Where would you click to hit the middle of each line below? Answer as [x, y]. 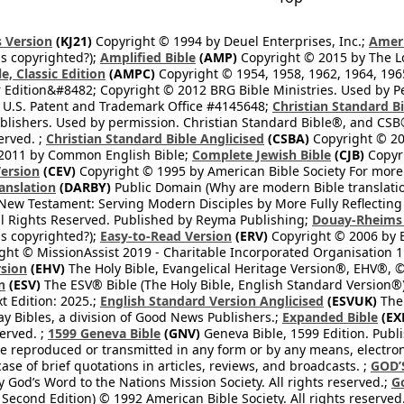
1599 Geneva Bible [104, 333]
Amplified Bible [148, 57]
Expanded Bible [330, 317]
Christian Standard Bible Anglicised [155, 138]
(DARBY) [83, 187]
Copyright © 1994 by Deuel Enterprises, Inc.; [230, 41]
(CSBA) [287, 138]
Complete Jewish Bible [262, 155]
